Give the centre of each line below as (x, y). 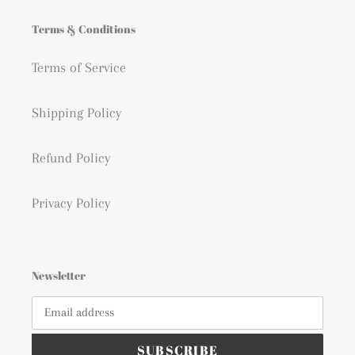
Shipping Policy (76, 113)
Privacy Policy (71, 203)
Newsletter (59, 276)
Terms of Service (79, 68)
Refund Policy (71, 158)
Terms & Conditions (84, 29)
